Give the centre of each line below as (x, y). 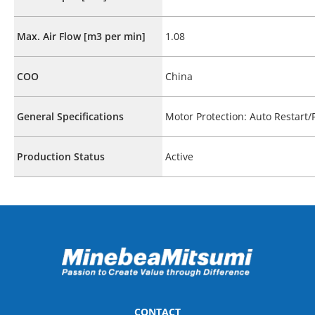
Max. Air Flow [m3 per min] (81, 36)
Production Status (61, 156)
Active (179, 156)
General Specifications (70, 116)
